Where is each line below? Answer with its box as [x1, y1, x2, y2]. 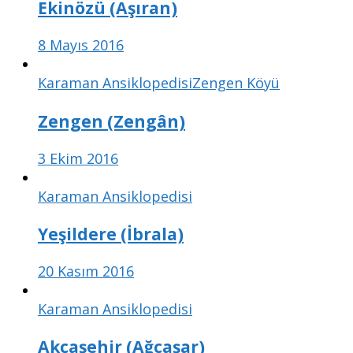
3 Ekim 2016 [38, 148, 118, 168]
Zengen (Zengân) [38, 109, 185, 132]
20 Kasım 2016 [38, 261, 134, 281]
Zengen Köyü [192, 73, 280, 93]
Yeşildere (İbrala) [38, 221, 184, 245]
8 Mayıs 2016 [38, 35, 124, 55]
